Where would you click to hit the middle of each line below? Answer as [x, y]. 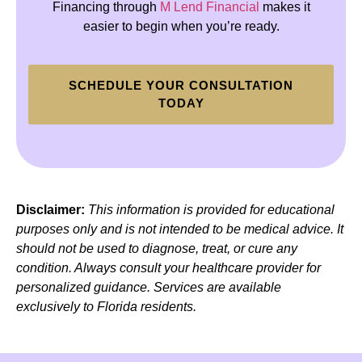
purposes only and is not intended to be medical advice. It [180, 229]
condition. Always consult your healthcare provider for [168, 267]
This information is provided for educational [211, 209]
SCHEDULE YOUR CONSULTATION [181, 85]
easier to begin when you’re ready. [181, 27]
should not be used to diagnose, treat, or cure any [157, 248]
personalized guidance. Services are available [149, 287]
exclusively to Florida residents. [106, 306]
